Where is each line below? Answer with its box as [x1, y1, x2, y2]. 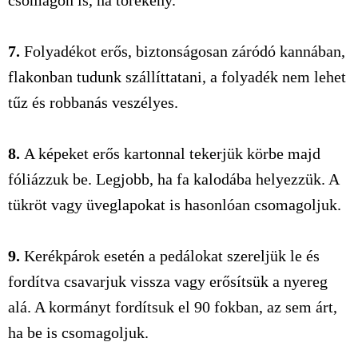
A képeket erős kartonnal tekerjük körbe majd [20, 145, 320, 162]
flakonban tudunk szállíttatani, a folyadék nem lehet [8, 68, 346, 86]
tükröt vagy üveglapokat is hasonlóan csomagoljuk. [8, 196, 341, 213]
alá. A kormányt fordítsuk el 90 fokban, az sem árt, [8, 298, 337, 316]
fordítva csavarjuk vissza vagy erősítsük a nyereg [8, 272, 328, 290]
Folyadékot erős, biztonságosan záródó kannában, [20, 42, 345, 60]
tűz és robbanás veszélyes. [8, 93, 178, 111]
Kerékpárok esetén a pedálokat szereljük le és [20, 247, 320, 265]
